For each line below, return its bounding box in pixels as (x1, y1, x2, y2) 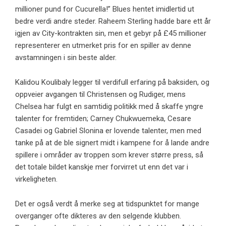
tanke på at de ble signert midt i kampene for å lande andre (15, 138, 209, 147)
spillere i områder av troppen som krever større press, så (15, 150, 203, 159)
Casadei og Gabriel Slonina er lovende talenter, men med (15, 126, 201, 135)
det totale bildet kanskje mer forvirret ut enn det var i (15, 162, 188, 172)
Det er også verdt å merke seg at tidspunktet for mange (15, 199, 199, 208)
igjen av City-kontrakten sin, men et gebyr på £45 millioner (15, 28, 206, 38)
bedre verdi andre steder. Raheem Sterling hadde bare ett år (15, 16, 211, 26)
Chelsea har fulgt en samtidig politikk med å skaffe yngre (15, 101, 203, 111)
